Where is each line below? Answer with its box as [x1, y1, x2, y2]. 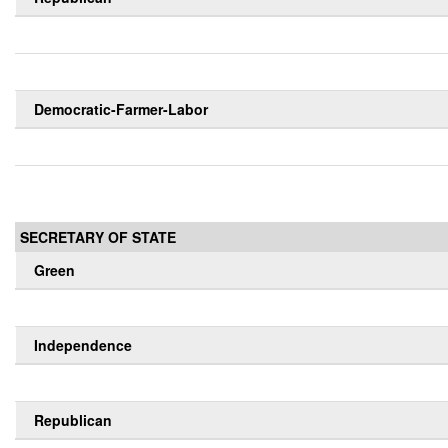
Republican [34, 410, 112, 431]
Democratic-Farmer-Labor [34, 99, 208, 120]
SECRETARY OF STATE [20, 227, 176, 248]
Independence [34, 335, 132, 356]
